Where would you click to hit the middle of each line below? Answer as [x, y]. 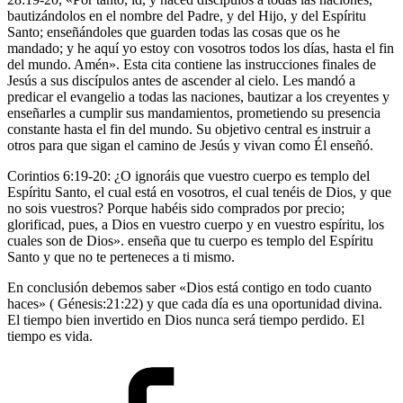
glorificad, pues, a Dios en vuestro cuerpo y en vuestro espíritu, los [196, 224]
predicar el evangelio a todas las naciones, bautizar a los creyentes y [198, 96]
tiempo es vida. [50, 336]
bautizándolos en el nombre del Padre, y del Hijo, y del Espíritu [187, 15]
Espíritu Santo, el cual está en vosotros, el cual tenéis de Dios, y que [199, 192]
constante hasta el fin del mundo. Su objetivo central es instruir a [189, 129]
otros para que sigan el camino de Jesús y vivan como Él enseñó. [190, 145]
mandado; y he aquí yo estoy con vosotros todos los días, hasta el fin [201, 48]
